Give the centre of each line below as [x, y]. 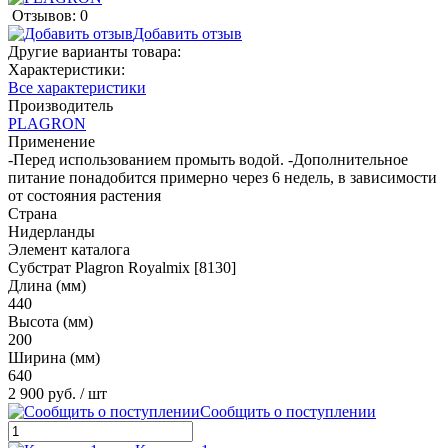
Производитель [60, 105]
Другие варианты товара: [94, 51]
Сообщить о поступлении [288, 411]
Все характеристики [77, 87]
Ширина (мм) [54, 357]
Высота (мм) [50, 321]
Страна [32, 213]
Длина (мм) [47, 285]
